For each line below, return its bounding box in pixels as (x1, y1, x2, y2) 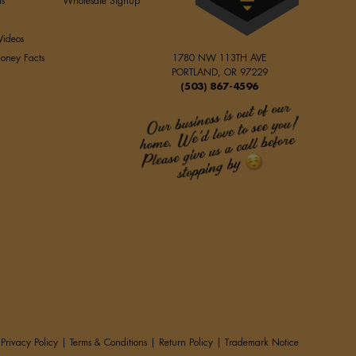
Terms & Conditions (70, 337, 147, 347)
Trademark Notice (225, 337, 299, 347)
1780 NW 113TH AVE (172, 52, 266, 63)
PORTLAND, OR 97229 (171, 67, 268, 77)
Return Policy (159, 337, 213, 347)
